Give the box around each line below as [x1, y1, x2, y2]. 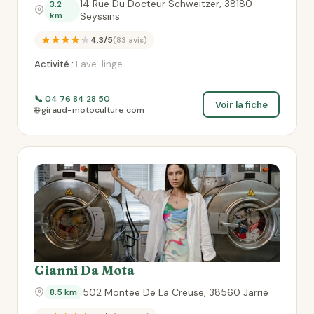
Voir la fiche [214, 98, 268, 111]
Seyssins [80, 10, 121, 22]
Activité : [34, 58, 74, 70]
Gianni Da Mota [34, 262, 135, 278]
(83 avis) [113, 35, 147, 45]
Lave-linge [74, 58, 123, 70]
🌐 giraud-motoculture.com [34, 104, 144, 116]
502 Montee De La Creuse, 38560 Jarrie [83, 286, 268, 299]
